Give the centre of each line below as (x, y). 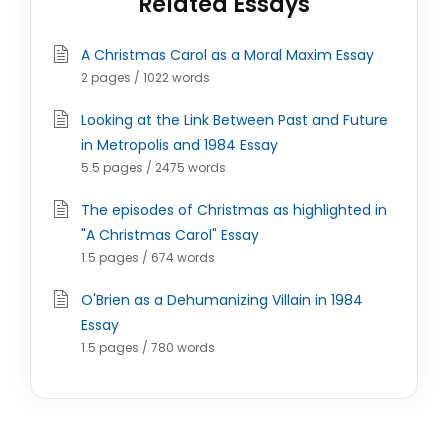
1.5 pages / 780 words (148, 347)
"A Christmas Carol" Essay (170, 235)
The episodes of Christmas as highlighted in (234, 210)
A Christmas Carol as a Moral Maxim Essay (227, 55)
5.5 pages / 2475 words (153, 167)
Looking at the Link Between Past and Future (234, 120)
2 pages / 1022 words (145, 77)
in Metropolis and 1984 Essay (179, 145)
